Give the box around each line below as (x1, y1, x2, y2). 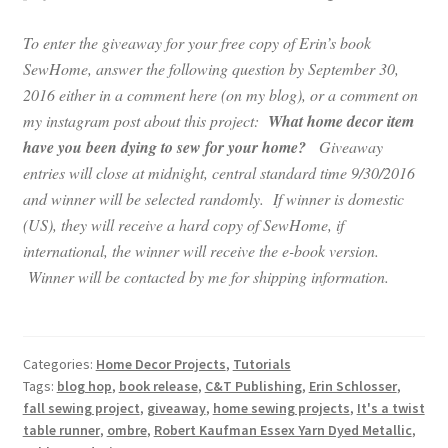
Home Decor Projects (95, 354, 226, 373)
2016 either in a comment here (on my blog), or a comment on (22, 84, 418, 106)
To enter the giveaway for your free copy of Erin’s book (22, 32, 371, 54)
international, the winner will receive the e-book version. (22, 240, 379, 262)
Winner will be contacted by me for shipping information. (22, 266, 398, 288)
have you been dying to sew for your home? (22, 136, 319, 159)
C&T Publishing (204, 376, 302, 395)
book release (118, 376, 198, 395)
